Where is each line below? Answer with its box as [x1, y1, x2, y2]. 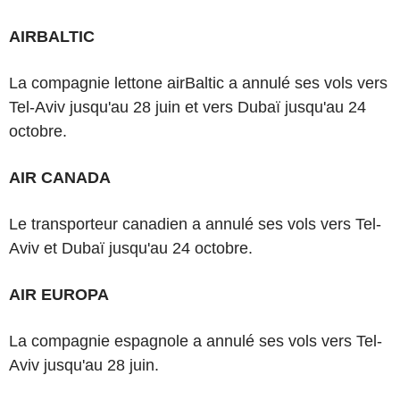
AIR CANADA [9, 168, 111, 187]
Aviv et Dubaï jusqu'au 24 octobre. [9, 238, 253, 257]
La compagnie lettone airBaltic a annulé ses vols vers [9, 73, 387, 92]
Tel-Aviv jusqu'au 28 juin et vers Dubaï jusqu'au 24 [9, 97, 366, 116]
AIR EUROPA [9, 285, 109, 304]
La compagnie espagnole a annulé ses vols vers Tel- [9, 331, 382, 350]
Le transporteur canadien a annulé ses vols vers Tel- [9, 214, 381, 233]
